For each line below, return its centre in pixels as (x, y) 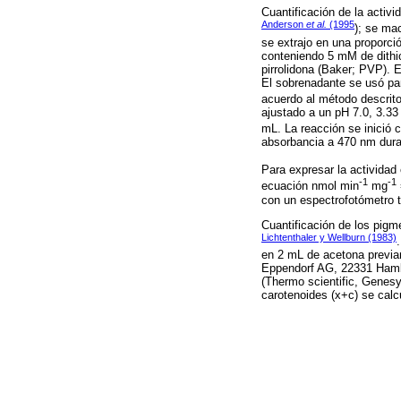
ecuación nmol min (310, 186)
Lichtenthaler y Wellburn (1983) (329, 237)
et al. (316, 25)
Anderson (284, 25)
